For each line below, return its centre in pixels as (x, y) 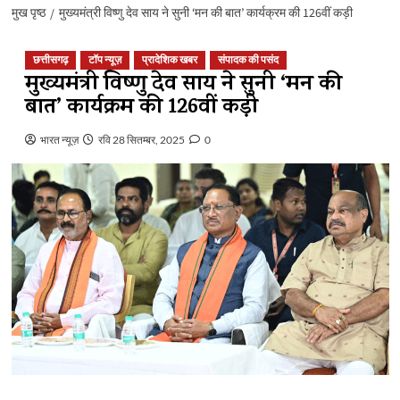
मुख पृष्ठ (28, 13)
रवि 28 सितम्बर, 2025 (140, 139)
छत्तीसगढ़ (50, 60)
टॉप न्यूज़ (104, 60)
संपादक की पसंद (248, 60)
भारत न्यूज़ (58, 139)
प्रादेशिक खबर (169, 60)
